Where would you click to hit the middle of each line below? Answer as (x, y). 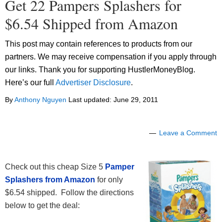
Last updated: (90, 100)
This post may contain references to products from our (99, 44)
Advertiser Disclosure (93, 83)
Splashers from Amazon (50, 180)
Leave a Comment (188, 133)
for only (109, 180)
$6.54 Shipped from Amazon (91, 24)
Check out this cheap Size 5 (55, 167)
